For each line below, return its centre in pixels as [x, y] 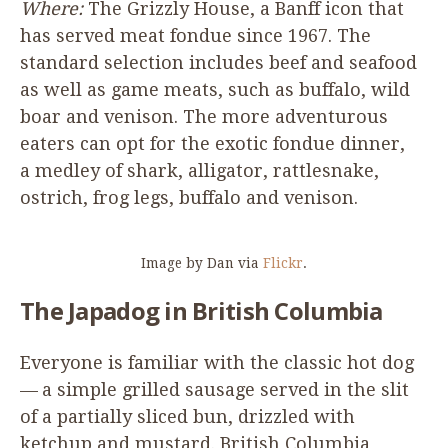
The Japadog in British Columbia [201, 310]
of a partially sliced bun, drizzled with [187, 416]
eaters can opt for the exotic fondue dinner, [212, 143]
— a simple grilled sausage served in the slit [214, 389]
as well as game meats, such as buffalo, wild [215, 89]
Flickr [283, 262]
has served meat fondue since [154, 35]
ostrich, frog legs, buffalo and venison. [189, 197]
